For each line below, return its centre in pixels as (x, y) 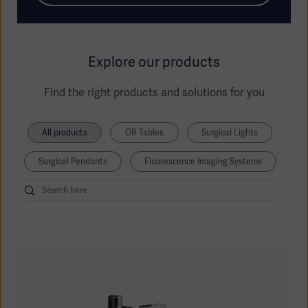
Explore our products (154, 62)
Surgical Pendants (73, 161)
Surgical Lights (230, 132)
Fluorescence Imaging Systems (203, 161)
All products (65, 132)
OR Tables (144, 132)
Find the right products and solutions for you (154, 93)
